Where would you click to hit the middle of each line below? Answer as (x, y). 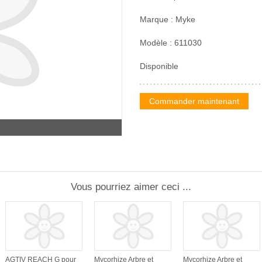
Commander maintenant (194, 101)
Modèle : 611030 (171, 42)
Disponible (159, 66)
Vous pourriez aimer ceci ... (131, 187)
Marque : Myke (168, 19)
